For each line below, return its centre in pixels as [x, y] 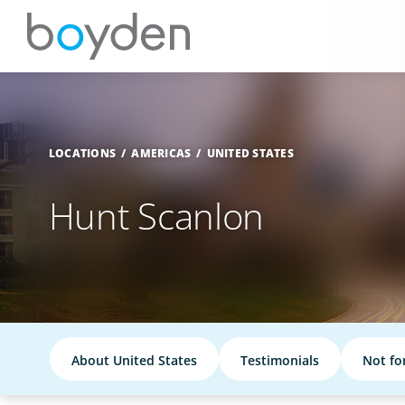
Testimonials [280, 360]
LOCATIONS [82, 153]
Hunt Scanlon [156, 215]
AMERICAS [161, 153]
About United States [135, 360]
